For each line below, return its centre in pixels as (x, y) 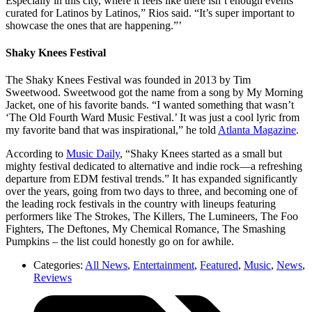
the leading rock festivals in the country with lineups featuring (141, 204)
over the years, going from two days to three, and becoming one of (151, 192)
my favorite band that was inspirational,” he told (112, 130)
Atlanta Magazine (257, 130)
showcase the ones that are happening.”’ (94, 25)
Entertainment (164, 265)
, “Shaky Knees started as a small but (201, 154)
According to (36, 154)
